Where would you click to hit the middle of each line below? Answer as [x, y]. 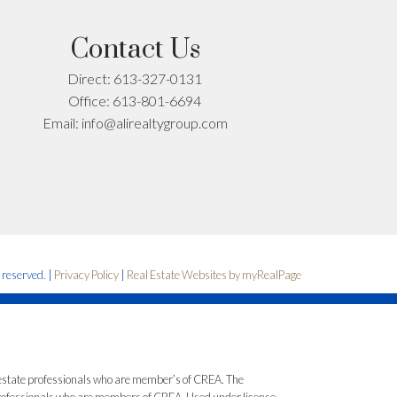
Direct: [91, 78]
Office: [91, 100]
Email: [62, 122]
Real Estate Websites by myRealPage [214, 274]
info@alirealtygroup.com [154, 122]
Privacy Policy [87, 274]
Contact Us [135, 49]
